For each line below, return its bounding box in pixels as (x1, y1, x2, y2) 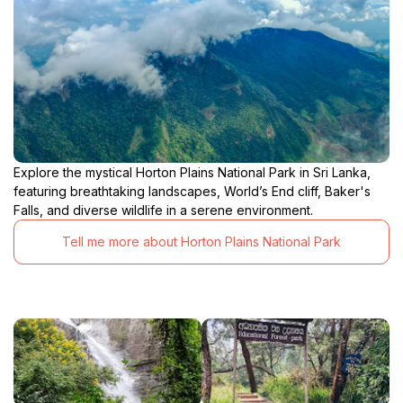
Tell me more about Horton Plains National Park (62, 234, 341, 250)
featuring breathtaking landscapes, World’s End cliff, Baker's (13, 183, 371, 199)
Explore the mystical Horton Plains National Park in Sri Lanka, (13, 164, 371, 180)
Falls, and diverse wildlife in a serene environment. (13, 201, 313, 218)
